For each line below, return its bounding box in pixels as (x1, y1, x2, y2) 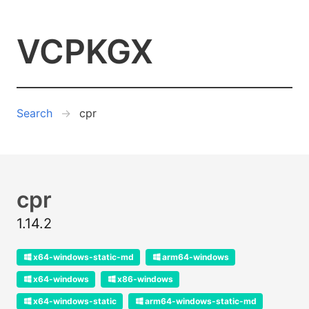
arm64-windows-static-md (145, 296, 257, 306)
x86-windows (117, 274, 173, 284)
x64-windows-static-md (33, 252, 134, 262)
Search (17, 106, 52, 120)
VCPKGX (17, 31, 153, 72)
